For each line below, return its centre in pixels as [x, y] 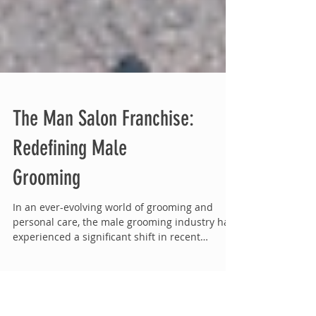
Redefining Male [70, 219]
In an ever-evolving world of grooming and [113, 278]
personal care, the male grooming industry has [123, 292]
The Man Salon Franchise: [103, 189]
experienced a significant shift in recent [107, 307]
